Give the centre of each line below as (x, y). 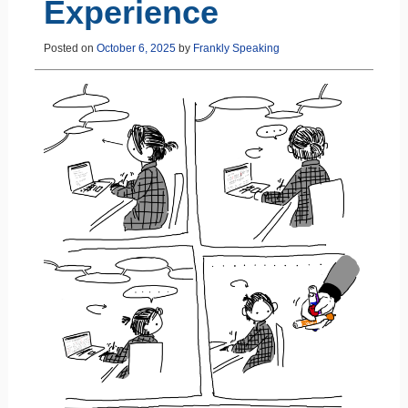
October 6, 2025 (136, 48)
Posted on (70, 48)
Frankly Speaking (236, 48)
